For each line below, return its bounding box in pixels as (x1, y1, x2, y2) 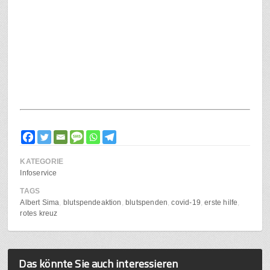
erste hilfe (204, 198, 238, 207)
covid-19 (171, 198, 201, 207)
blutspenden (125, 198, 168, 207)
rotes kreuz (20, 209, 58, 218)
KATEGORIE (20, 157, 64, 166)
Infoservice (20, 169, 57, 178)
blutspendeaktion (63, 198, 122, 207)
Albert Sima (20, 198, 60, 207)
